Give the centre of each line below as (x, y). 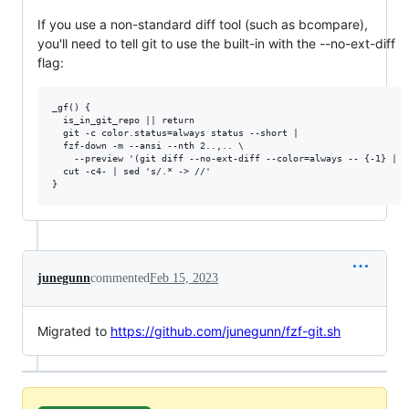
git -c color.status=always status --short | (175, 132)
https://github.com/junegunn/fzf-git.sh (225, 330)
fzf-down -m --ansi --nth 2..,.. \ (148, 145)
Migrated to (74, 330)
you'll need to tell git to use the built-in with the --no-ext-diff (216, 43)
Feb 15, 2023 (184, 278)
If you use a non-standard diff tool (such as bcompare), (203, 24)
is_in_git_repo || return (123, 120)
